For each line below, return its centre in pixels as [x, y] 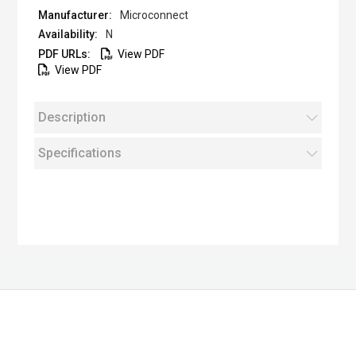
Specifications [79, 153]
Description [72, 117]
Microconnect [154, 15]
